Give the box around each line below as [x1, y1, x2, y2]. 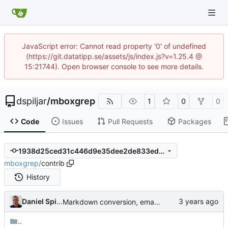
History [26, 173, 50, 182]
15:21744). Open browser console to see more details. [24, 62, 204, 71]
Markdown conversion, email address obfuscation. [154, 197, 160, 206]
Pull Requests [107, 117, 153, 126]
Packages [178, 117, 211, 126]
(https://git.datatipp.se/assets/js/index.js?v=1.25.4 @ [26, 52, 202, 61]
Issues [62, 117, 83, 126]
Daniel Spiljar [56, 197, 63, 206]
